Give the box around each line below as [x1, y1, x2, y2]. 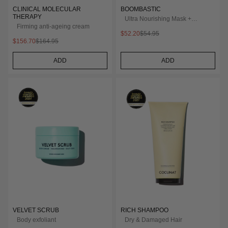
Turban [125, 23, 145, 30]
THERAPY [13, 13, 42, 20]
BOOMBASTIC [121, 6, 161, 13]
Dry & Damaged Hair [125, 216, 182, 223]
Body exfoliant [17, 216, 56, 223]
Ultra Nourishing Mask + [125, 15, 191, 22]
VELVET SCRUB [13, 206, 59, 214]
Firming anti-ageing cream [17, 23, 90, 30]
